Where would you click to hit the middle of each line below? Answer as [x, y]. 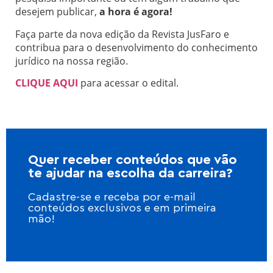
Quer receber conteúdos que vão [133, 160]
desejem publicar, [57, 12]
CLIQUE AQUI [47, 83]
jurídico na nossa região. [72, 61]
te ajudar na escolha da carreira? [130, 173]
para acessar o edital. [128, 83]
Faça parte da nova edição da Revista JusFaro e [122, 34]
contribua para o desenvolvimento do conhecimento [136, 47]
